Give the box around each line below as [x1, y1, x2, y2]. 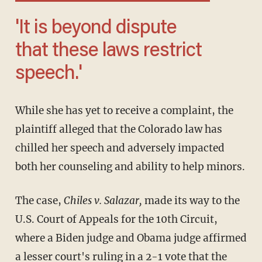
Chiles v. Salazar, [63, 194, 144, 207]
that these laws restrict [15, 41, 202, 61]
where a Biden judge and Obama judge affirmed [15, 231, 247, 244]
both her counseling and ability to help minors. [15, 160, 245, 173]
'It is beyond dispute [15, 18, 23, 39]
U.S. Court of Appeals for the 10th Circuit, [15, 212, 218, 226]
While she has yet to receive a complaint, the [15, 104, 25, 117]
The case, [22, 194, 64, 207]
